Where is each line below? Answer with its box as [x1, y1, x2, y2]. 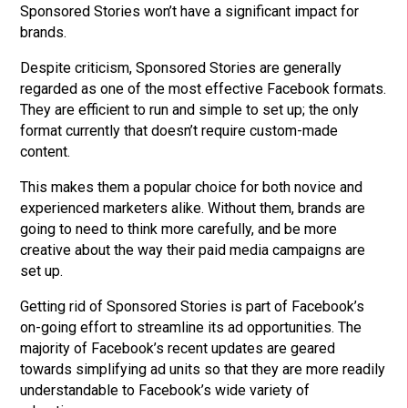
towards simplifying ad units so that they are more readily [20, 360, 386, 378]
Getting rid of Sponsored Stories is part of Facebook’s [20, 297, 365, 315]
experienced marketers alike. [20, 199, 209, 217]
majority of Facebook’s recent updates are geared [20, 339, 336, 357]
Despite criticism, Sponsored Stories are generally [20, 58, 342, 76]
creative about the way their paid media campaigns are [20, 240, 366, 259]
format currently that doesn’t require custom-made [20, 121, 339, 139]
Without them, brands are [208, 199, 366, 217]
